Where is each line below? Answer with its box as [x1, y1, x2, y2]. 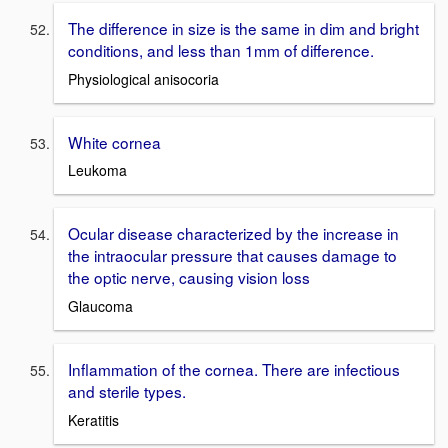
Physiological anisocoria [68, 68, 219, 89]
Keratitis [68, 409, 119, 430]
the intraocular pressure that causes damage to [68, 244, 397, 267]
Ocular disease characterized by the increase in [68, 222, 399, 245]
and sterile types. [68, 380, 186, 403]
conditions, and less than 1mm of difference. [68, 39, 374, 62]
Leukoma [68, 160, 127, 181]
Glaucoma [68, 296, 133, 317]
